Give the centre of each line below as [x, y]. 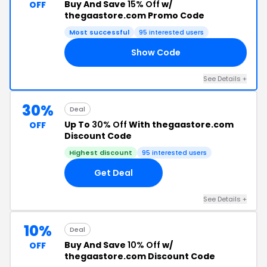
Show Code [156, 52]
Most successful [99, 32]
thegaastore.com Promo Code [134, 15]
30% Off [109, 125]
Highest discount [101, 153]
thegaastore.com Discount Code [140, 256]
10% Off [144, 245]
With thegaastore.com [180, 125]
